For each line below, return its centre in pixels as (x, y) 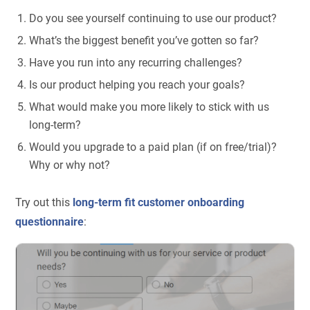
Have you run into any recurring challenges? (136, 63)
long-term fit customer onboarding (159, 202)
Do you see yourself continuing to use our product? (153, 19)
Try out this (44, 202)
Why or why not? (70, 165)
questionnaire (50, 222)
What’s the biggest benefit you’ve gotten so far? (144, 41)
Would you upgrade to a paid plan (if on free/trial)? (153, 147)
